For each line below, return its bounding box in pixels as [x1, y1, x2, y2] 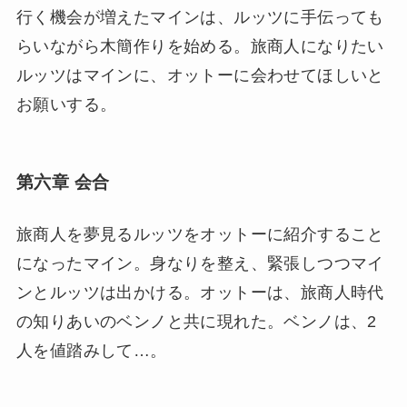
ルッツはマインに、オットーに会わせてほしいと [15, 66, 384, 85]
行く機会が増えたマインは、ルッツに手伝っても [15, 8, 384, 27]
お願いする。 [15, 95, 117, 114]
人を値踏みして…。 [15, 341, 167, 360]
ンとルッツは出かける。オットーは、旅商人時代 [15, 283, 384, 302]
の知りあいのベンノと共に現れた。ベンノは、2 [15, 312, 377, 331]
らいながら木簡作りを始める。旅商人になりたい [15, 37, 384, 56]
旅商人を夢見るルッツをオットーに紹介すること [15, 224, 384, 243]
